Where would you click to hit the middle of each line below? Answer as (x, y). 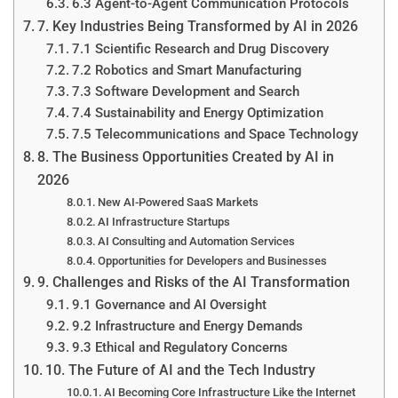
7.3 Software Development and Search (185, 91)
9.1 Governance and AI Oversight (169, 304)
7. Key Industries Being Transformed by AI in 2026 (198, 26)
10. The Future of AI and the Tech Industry (181, 370)
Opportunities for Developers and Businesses (213, 260)
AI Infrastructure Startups (164, 221)
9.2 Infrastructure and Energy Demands (187, 326)
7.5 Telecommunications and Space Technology (215, 134)
